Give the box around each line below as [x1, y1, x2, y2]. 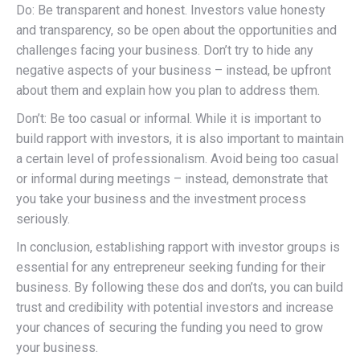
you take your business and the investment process [16, 190, 306, 207]
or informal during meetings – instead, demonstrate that [16, 170, 328, 186]
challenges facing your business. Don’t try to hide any [16, 42, 313, 58]
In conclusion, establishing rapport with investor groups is [16, 239, 340, 255]
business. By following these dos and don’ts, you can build [16, 279, 343, 295]
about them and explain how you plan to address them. [16, 82, 320, 98]
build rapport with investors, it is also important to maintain [16, 130, 344, 146]
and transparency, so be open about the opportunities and [16, 22, 337, 38]
